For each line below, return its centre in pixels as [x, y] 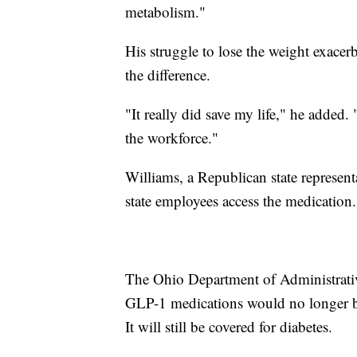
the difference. [168, 74]
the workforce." [172, 137]
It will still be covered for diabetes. [229, 326]
